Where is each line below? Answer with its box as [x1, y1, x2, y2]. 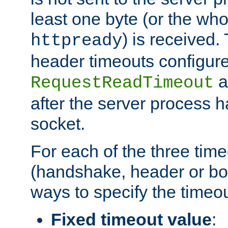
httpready [31, 31, 122, 51]
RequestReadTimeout [31, 73, 214, 93]
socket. [31, 114, 85, 134]
